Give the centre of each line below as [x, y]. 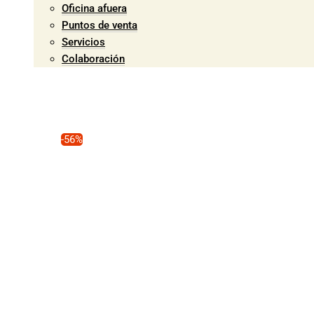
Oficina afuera [94, 8]
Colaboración [93, 59]
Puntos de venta [100, 25]
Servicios [83, 42]
